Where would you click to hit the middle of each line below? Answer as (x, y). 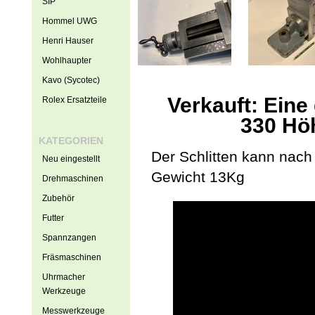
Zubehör (58, 198)
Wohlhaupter (66, 60)
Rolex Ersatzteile (74, 100)
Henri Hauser (67, 41)
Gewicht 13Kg (198, 177)
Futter (53, 218)
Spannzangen (69, 238)
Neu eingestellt (71, 159)
